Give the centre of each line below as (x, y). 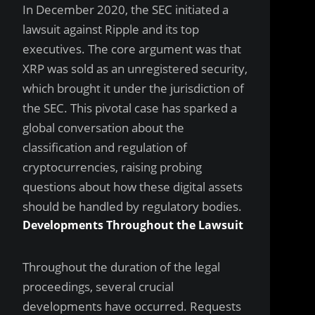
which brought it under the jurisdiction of (133, 88)
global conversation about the (103, 128)
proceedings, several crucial (98, 287)
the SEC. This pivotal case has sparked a (130, 108)
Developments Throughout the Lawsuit (133, 225)
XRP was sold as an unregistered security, (135, 69)
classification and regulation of (105, 147)
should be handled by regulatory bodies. (132, 206)
